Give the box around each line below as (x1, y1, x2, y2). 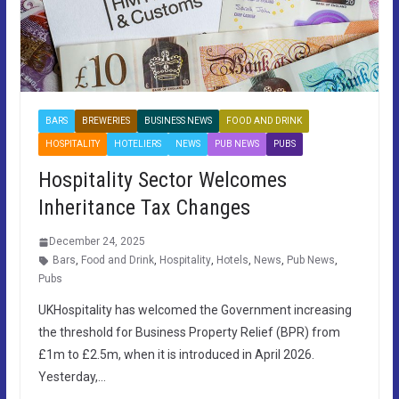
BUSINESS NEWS (143, 116, 212, 126)
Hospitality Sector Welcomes (37, 167, 287, 193)
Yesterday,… (37, 370, 106, 385)
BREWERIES (81, 116, 130, 126)
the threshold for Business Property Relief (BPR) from (37, 325, 340, 340)
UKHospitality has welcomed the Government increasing (37, 303, 352, 318)
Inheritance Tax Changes (37, 195, 250, 221)
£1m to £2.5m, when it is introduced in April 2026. (37, 347, 314, 362)
